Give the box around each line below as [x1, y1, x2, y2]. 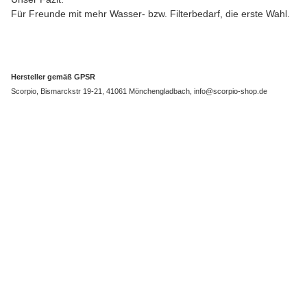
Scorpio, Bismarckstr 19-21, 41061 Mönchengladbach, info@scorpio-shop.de [11, 87, 267, 96]
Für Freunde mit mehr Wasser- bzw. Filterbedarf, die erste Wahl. [11, 8, 290, 19]
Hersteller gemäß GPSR [11, 73, 95, 82]
